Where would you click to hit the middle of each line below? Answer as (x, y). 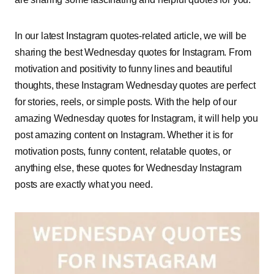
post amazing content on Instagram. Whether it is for (124, 135)
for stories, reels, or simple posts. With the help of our (126, 102)
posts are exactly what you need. (84, 184)
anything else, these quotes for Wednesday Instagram (128, 168)
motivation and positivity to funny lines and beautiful (124, 69)
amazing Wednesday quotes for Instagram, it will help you (137, 118)
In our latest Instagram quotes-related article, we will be (131, 36)
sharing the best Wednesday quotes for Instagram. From (133, 52)
